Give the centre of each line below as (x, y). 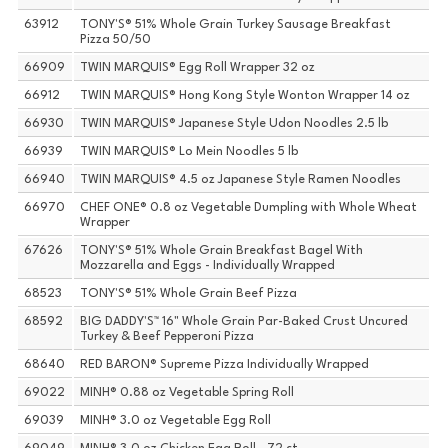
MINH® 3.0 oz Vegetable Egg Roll (176, 421)
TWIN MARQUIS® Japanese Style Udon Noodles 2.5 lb (234, 124)
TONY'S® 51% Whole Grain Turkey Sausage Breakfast (236, 25)
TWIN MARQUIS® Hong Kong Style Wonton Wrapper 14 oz (245, 96)
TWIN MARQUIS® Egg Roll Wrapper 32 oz (198, 68)
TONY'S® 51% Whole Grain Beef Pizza (189, 294)
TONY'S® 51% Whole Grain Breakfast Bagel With (222, 251)
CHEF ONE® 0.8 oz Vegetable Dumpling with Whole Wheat (249, 208)
